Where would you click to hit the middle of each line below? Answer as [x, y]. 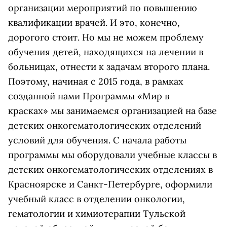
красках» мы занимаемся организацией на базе [112, 111]
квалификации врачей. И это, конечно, [94, 23]
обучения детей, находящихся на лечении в [106, 52]
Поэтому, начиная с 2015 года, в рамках [96, 81]
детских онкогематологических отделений [105, 125]
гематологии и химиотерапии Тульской [97, 214]
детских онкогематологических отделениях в [110, 169]
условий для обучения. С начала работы [97, 140]
